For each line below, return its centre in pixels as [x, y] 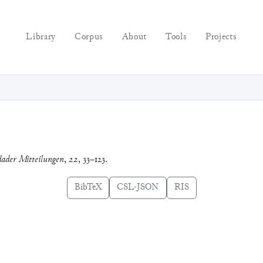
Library [41, 37]
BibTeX [88, 187]
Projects [221, 37]
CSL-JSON [138, 187]
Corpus [89, 37]
